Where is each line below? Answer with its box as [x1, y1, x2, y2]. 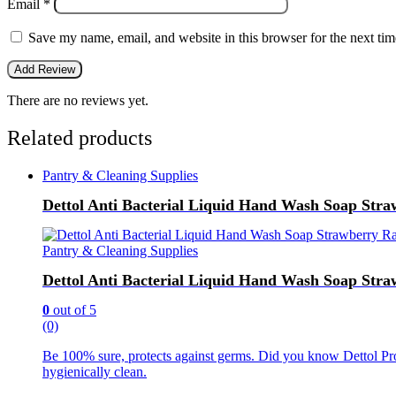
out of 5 [49, 301, 96, 317]
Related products [7, 126, 152, 150]
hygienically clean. [42, 363, 147, 379]
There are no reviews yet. [7, 93, 148, 109]
